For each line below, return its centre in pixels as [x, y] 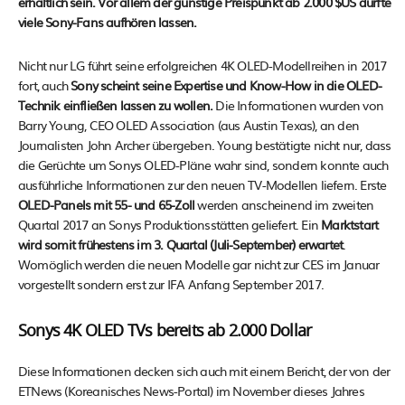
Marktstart [348, 224]
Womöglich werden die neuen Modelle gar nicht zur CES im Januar [199, 264]
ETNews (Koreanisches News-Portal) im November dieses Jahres [191, 391]
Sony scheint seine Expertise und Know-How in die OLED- [225, 85]
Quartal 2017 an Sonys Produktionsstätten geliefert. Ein [169, 224]
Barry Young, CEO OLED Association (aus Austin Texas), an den [189, 125]
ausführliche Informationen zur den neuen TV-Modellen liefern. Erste [202, 184]
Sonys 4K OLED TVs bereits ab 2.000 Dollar [165, 332]
